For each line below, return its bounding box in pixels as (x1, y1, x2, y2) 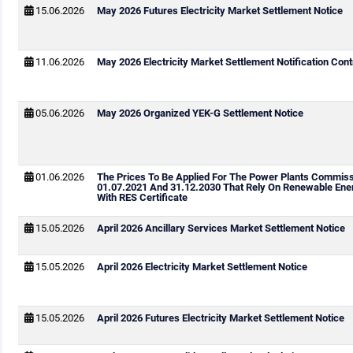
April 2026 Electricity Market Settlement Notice (96, 261, 307, 273)
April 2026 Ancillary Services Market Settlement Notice (96, 222, 345, 234)
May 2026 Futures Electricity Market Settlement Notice (96, 5, 343, 17)
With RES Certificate (96, 191, 188, 203)
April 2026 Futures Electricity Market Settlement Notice (96, 312, 344, 324)
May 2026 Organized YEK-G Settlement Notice (96, 107, 303, 119)
